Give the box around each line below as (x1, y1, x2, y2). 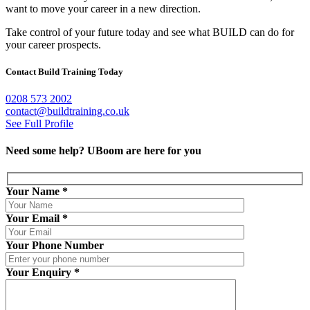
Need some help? (6, 145, 87, 157)
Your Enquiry (6, 266, 74, 279)
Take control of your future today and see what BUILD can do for (6, 26, 294, 38)
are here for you (123, 145, 201, 157)
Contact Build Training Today (6, 66, 123, 77)
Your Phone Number (6, 239, 104, 252)
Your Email (6, 212, 62, 225)
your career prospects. (6, 38, 101, 51)
